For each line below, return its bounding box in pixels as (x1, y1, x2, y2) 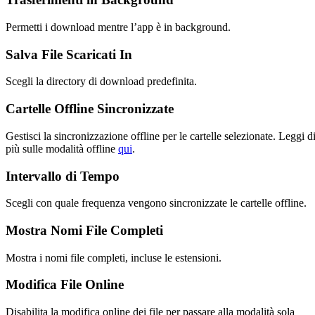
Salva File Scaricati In (6, 46, 132, 62)
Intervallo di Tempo (6, 168, 120, 184)
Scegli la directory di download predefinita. (6, 75, 197, 88)
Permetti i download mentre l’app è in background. (6, 20, 231, 33)
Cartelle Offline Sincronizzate (6, 101, 174, 117)
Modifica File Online (6, 277, 124, 292)
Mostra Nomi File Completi (6, 222, 163, 238)
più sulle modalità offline (6, 142, 118, 155)
